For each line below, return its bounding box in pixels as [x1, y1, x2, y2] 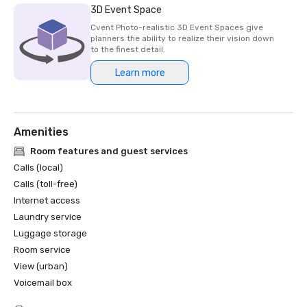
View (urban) [14, 261, 68, 271]
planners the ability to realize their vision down [90, 34, 274, 43]
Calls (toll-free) [14, 179, 77, 189]
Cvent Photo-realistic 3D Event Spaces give [90, 23, 263, 32]
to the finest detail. [90, 45, 165, 54]
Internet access [14, 195, 80, 206]
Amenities [14, 125, 69, 138]
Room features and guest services [30, 146, 188, 156]
